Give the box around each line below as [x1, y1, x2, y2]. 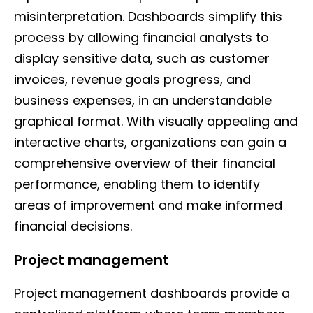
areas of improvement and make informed [14, 196, 282, 214]
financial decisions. [14, 217, 132, 235]
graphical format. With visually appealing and [14, 112, 298, 131]
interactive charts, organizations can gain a [14, 133, 286, 152]
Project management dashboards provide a [14, 284, 290, 303]
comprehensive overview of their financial [14, 154, 275, 173]
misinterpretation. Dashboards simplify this [14, 8, 282, 26]
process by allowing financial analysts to [14, 29, 269, 47]
